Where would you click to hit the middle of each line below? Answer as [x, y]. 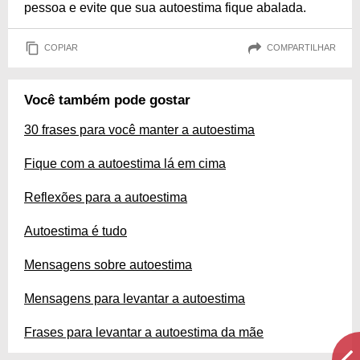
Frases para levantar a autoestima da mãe [144, 332]
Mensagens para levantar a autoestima [135, 298]
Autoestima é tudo [76, 231]
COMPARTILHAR [301, 48]
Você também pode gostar [107, 100]
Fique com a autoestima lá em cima [125, 163]
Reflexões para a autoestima [106, 197]
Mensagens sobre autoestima [108, 264]
